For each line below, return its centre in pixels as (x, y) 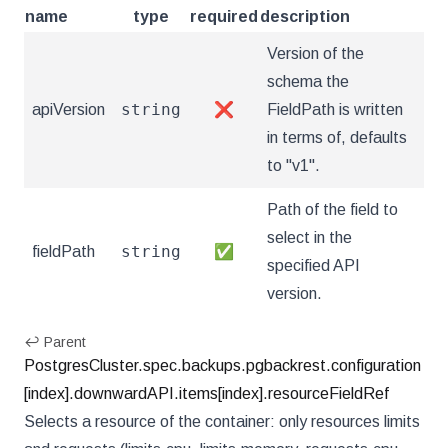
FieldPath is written (335, 109)
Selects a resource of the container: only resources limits (222, 421)
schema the (308, 81)
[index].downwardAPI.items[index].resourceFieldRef (206, 393)
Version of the (315, 53)
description (305, 16)
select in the (309, 237)
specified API (313, 265)
